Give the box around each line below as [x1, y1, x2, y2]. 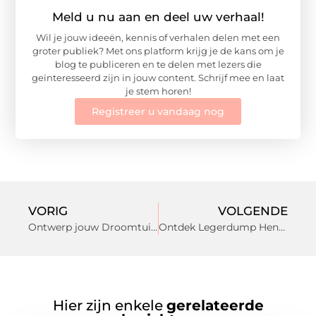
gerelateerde [166, 296, 264, 314]
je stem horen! [125, 85, 191, 97]
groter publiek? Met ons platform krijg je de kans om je [32, 44, 284, 56]
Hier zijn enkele [52, 296, 166, 314]
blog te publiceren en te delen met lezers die [54, 58, 262, 70]
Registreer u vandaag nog [92, 104, 224, 118]
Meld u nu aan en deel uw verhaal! [51, 9, 265, 24]
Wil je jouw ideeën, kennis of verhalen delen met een [36, 31, 280, 43]
